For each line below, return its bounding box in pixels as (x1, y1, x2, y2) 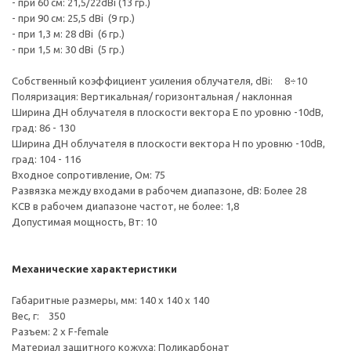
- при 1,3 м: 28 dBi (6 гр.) (12, 28, 125, 39)
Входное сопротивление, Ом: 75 (12, 169, 165, 180)
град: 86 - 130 (12, 122, 75, 133)
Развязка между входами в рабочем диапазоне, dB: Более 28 (12, 185, 306, 196)
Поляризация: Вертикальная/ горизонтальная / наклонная (12, 91, 292, 102)
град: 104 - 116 (12, 154, 81, 165)
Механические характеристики (12, 263, 177, 274)
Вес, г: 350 (12, 310, 65, 321)
